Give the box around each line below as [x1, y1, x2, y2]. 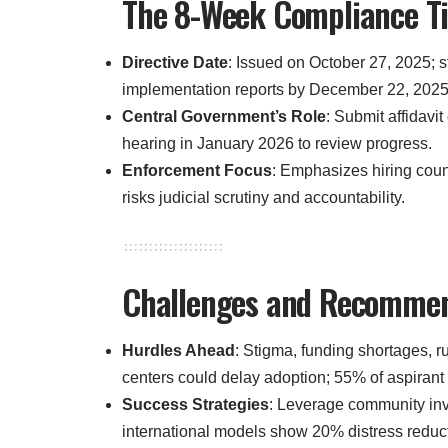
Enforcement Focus [122, 161, 272, 179]
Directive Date [122, 53, 228, 71]
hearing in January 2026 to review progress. [122, 134, 432, 152]
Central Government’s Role [122, 107, 326, 125]
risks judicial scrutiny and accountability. [122, 188, 405, 206]
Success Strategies [122, 396, 269, 414]
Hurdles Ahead [122, 342, 235, 360]
